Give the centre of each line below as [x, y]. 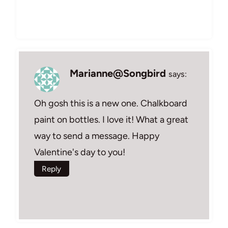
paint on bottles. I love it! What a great [111, 120]
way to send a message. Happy [97, 136]
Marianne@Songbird [118, 73]
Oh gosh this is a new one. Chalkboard [111, 104]
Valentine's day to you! [80, 152]
